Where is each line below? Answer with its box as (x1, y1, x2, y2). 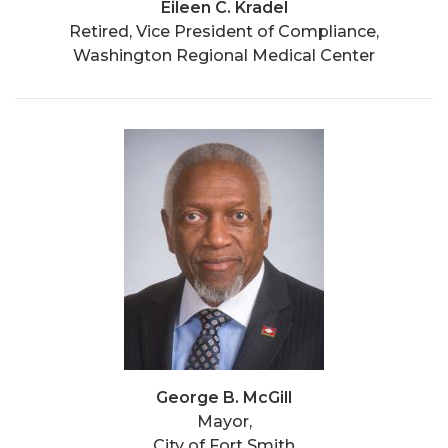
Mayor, (196, 411, 252, 431)
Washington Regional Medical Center (73, 45, 375, 65)
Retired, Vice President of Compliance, (69, 21, 379, 41)
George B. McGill (156, 387, 292, 407)
